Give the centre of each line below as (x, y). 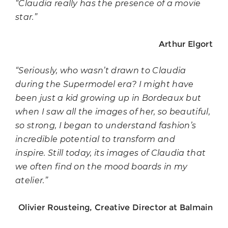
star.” (26, 17)
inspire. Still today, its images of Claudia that (111, 153)
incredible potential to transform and (95, 139)
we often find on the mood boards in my (102, 167)
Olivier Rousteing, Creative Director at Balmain (115, 207)
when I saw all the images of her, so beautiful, (113, 112)
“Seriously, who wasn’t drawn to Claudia (101, 71)
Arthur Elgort (186, 44)
